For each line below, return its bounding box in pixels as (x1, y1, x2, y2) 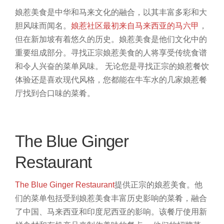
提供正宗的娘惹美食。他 (114, 180, 202, 189)
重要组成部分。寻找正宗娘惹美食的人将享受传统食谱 (15, 48, 207, 57)
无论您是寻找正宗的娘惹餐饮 (105, 62, 209, 71)
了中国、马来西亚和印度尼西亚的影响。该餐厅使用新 (15, 207, 207, 216)
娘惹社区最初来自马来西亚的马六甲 (71, 21, 199, 30)
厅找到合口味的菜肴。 (15, 89, 95, 98)
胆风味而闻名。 (15, 21, 71, 30)
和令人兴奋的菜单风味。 (15, 62, 103, 71)
